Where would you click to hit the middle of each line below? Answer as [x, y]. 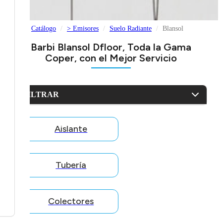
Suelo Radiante [131, 29]
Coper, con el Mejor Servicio [111, 58]
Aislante [71, 129]
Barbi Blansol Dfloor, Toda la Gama [111, 47]
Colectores [71, 201]
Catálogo [44, 29]
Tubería [71, 165]
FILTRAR [41, 95]
